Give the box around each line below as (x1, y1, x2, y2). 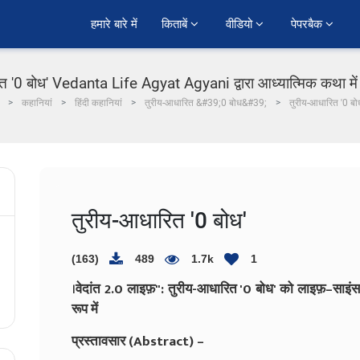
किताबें (162, 15, 190, 33)
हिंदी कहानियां (75, 97, 122, 108)
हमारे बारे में (91, 15, 137, 33)
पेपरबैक (291, 15, 325, 33)
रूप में (72, 297, 98, 321)
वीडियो (226, 15, 256, 33)
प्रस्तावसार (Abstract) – (72, 329, 204, 353)
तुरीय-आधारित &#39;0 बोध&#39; (145, 97, 267, 108)
